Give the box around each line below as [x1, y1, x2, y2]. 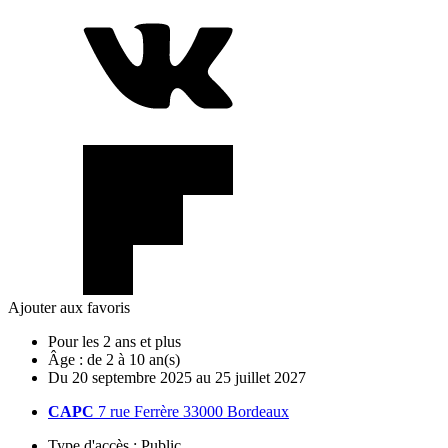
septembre [92, 368, 156, 386]
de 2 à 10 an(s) [87, 350, 180, 368]
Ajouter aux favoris [8, 298, 130, 316]
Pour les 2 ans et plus [48, 332, 181, 350]
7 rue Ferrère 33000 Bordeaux [94, 402, 289, 420]
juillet [235, 368, 270, 386]
